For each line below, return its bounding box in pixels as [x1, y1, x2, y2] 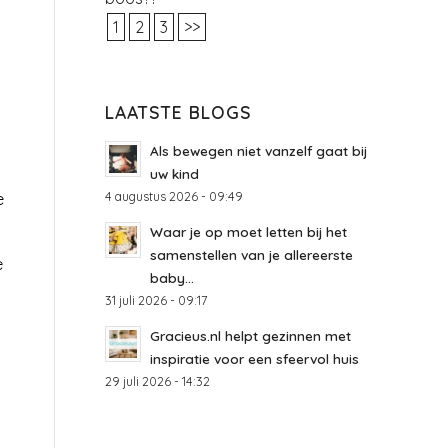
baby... [150, 269, 195, 286]
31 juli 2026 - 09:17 [105, 292, 208, 308]
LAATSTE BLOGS [105, 101, 253, 123]
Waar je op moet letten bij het [150, 223, 348, 240]
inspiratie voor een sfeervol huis [150, 350, 360, 367]
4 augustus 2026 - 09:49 [105, 188, 244, 204]
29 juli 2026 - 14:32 [105, 373, 211, 389]
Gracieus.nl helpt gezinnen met [150, 327, 352, 344]
